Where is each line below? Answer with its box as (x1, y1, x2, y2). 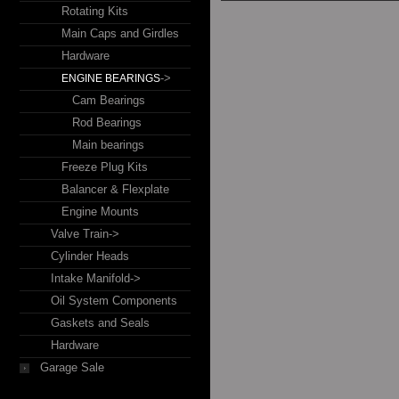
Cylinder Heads (51, 249, 129, 263)
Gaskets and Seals (51, 316, 150, 330)
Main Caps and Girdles (61, 27, 179, 40)
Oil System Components (51, 294, 177, 307)
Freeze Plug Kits (61, 160, 148, 174)
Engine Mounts (61, 205, 139, 218)
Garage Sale (40, 361, 104, 374)
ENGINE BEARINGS (61, 72, 160, 85)
